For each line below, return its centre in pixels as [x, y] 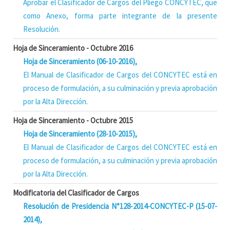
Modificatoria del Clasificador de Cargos [76, 193]
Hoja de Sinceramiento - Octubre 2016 [73, 48]
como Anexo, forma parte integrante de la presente [120, 16]
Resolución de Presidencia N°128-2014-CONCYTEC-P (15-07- [120, 206]
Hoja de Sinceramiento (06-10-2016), [80, 61]
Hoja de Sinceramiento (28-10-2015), [80, 134]
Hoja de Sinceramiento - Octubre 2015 [73, 120]
